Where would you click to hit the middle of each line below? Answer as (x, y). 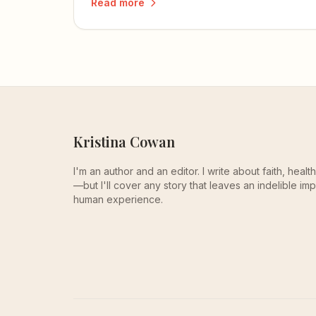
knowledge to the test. (150, 12)
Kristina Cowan (124, 141)
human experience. (118, 199)
